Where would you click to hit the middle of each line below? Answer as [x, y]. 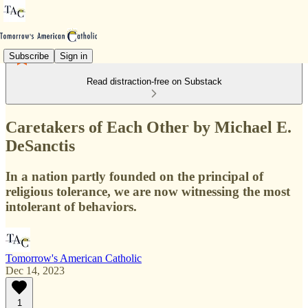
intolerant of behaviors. [71, 206]
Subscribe [29, 56]
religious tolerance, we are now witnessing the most [148, 191]
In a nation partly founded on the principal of [134, 176]
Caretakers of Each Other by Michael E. [148, 127]
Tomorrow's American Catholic [74, 258]
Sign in [74, 56]
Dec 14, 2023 [35, 270]
